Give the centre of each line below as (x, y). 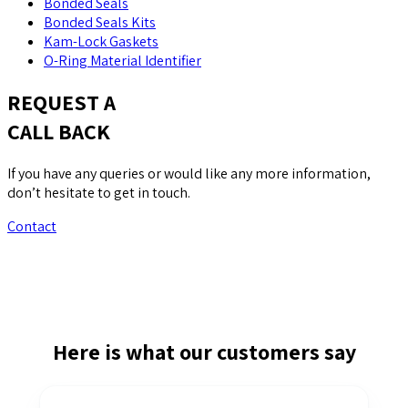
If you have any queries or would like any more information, (189, 174)
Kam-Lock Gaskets (101, 41)
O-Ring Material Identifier (122, 60)
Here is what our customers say (204, 352)
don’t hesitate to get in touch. (99, 193)
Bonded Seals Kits (100, 22)
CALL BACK (59, 132)
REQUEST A (61, 102)
